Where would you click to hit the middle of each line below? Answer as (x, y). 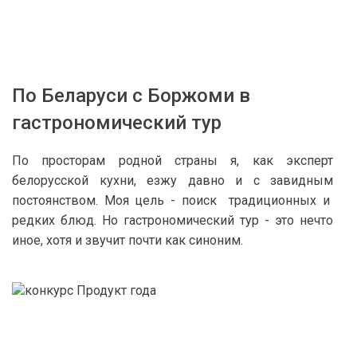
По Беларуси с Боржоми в (131, 96)
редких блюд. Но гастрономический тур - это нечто (173, 220)
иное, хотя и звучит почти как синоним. (127, 240)
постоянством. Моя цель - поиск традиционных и (173, 200)
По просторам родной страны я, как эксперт (173, 161)
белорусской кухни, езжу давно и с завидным (173, 180)
